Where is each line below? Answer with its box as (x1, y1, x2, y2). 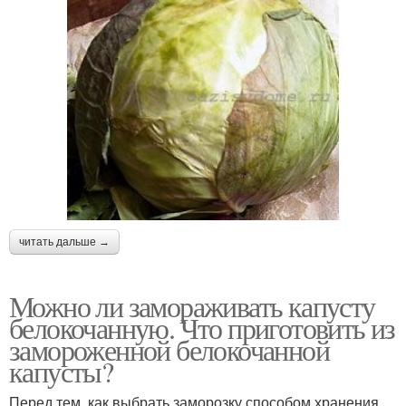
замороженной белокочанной (9, 329, 329, 369)
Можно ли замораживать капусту (9, 285, 375, 325)
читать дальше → (19, 235, 110, 248)
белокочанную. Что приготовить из (9, 307, 395, 347)
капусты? (9, 351, 113, 391)
